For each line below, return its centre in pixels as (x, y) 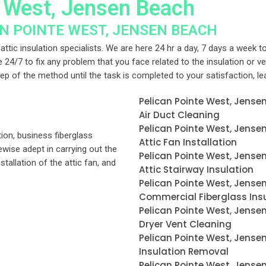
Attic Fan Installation (188, 142)
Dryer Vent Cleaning (185, 224)
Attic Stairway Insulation (196, 170)
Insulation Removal (184, 251)
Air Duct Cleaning (179, 115)
